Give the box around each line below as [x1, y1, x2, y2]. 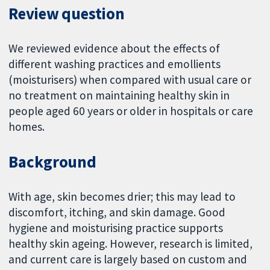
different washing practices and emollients [8, 57, 221, 72]
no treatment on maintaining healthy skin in [8, 88, 230, 103]
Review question [8, 4, 125, 24]
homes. [8, 119, 45, 134]
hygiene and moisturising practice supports [8, 220, 224, 235]
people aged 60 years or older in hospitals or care [8, 104, 254, 119]
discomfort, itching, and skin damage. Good [8, 204, 226, 219]
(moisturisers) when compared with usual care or [8, 72, 252, 87]
